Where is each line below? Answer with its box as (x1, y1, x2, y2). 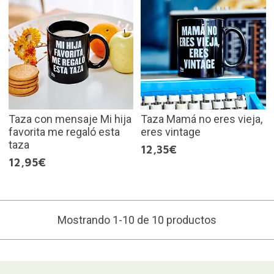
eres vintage (141, 125, 201, 138)
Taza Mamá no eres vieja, (141, 112, 262, 125)
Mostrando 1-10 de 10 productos (57, 213, 217, 226)
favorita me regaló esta (8, 125, 120, 138)
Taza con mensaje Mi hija (8, 112, 131, 125)
